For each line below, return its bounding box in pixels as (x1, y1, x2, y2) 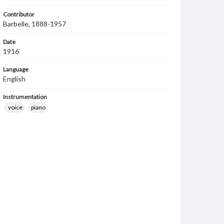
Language (3, 65, 28, 73)
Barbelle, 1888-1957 (3, 19, 66, 28)
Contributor (3, 10, 34, 18)
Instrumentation (3, 93, 47, 100)
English (3, 74, 25, 83)
